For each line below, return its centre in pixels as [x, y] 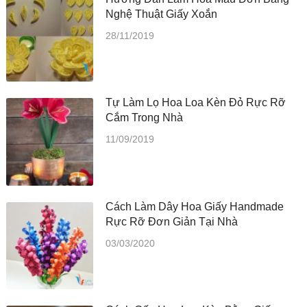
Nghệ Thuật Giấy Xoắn [162, 14]
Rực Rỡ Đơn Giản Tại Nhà [172, 221]
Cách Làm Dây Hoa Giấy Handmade [195, 206]
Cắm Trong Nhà [145, 118]
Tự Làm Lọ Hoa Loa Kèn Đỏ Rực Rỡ [196, 103]
